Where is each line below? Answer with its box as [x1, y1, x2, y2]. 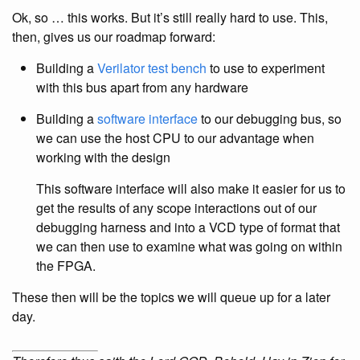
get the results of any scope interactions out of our [36, 198, 317, 217]
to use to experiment [207, 59, 325, 77]
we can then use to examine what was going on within [36, 237, 342, 256]
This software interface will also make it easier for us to [36, 179, 346, 198]
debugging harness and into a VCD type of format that [36, 218, 340, 236]
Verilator [97, 59, 145, 77]
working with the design [36, 148, 170, 166]
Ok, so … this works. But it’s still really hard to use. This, [12, 8, 328, 27]
